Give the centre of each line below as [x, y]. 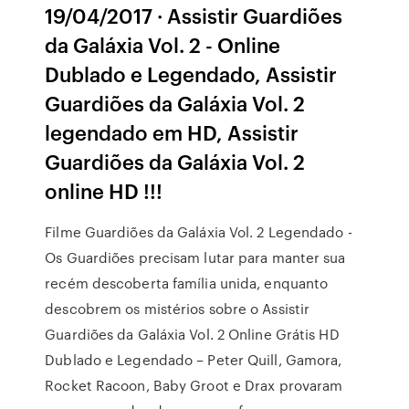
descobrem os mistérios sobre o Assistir [178, 309]
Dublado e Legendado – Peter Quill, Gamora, [194, 360]
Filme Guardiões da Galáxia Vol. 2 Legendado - [199, 232]
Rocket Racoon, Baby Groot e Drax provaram [194, 385]
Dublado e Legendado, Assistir [191, 73]
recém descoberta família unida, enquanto [187, 283]
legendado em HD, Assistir [172, 132]
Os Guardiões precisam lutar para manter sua [195, 257]
